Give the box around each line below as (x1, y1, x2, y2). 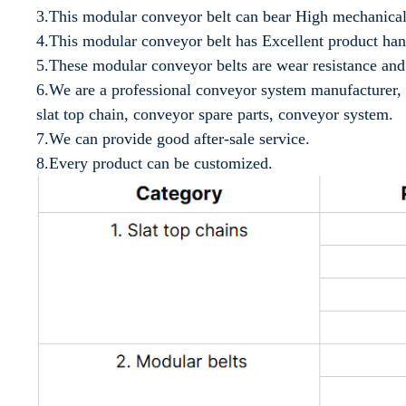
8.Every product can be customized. (36, 154, 273, 173)
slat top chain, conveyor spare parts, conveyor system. (36, 105, 393, 124)
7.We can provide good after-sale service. (36, 130, 310, 149)
